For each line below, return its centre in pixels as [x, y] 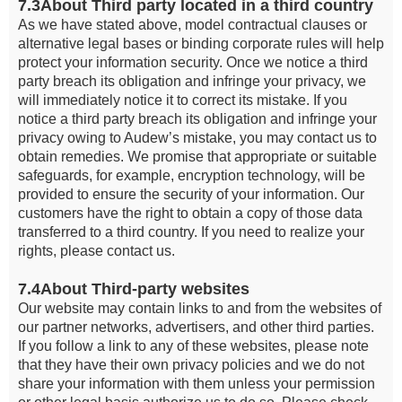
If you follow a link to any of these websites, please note [193, 346]
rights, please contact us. [96, 251]
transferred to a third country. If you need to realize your [191, 232]
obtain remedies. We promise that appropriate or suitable [197, 157]
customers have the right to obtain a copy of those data [190, 213]
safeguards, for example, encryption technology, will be [192, 175]
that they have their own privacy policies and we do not [191, 365]
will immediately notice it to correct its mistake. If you [183, 100]
